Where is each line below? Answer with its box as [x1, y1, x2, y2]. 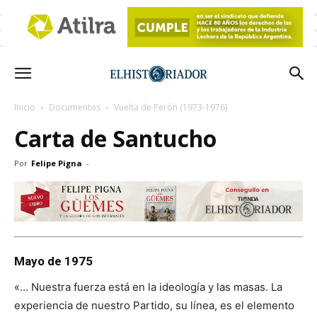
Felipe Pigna [31, 158, 82, 168]
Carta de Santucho [14, 123, 217, 154]
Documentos [49, 101, 100, 113]
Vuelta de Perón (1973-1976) [114, 101, 227, 113]
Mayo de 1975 [14, 253, 93, 268]
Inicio [14, 101, 35, 113]
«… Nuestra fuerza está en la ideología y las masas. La [14, 279, 282, 294]
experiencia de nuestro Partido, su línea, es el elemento [14, 298, 294, 312]
